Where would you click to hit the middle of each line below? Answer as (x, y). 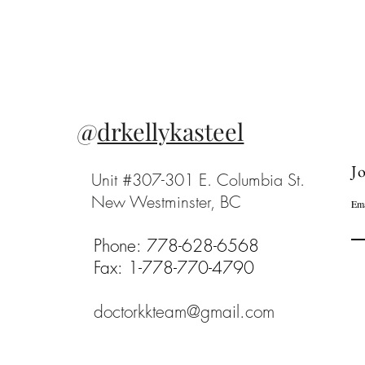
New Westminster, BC (159, 202)
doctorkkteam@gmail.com (185, 312)
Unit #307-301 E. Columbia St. (193, 180)
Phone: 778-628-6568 (177, 246)
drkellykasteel (171, 131)
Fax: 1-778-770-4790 (166, 268)
